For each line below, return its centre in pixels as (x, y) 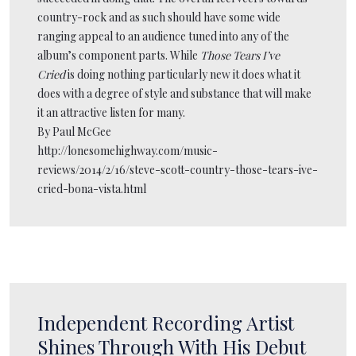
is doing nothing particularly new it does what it (183, 74)
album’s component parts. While (119, 55)
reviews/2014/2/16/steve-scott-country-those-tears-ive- (178, 169)
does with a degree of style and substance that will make (174, 93)
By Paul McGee (74, 131)
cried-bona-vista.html (92, 188)
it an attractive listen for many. (111, 112)
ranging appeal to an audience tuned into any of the (163, 36)
